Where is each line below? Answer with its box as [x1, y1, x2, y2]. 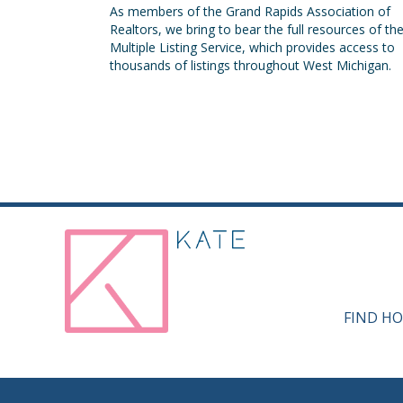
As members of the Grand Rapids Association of [110, 3, 390, 21]
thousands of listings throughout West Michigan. [110, 57, 391, 75]
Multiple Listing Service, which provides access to [110, 39, 395, 57]
